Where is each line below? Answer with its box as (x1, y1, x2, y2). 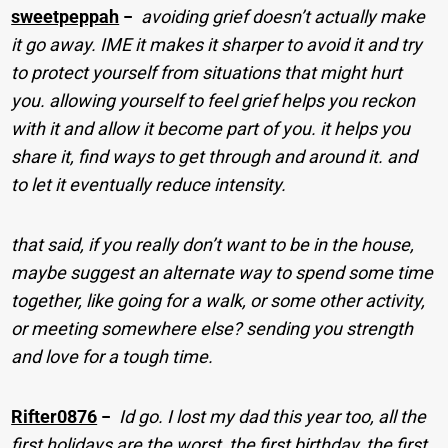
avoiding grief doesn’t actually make (141, 5, 426, 27)
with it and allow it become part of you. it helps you (11, 117, 411, 139)
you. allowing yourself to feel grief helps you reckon (11, 89, 416, 111)
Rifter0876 (11, 405, 98, 427)
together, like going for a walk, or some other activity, (11, 289, 426, 311)
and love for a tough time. (11, 345, 214, 367)
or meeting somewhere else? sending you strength (11, 317, 414, 339)
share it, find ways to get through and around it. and (11, 145, 418, 167)
